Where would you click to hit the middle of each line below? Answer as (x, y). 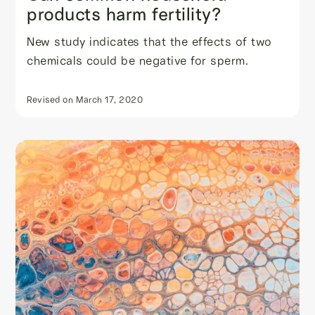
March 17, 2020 (110, 99)
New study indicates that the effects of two (149, 41)
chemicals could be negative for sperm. (138, 60)
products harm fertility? (124, 14)
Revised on (50, 99)
